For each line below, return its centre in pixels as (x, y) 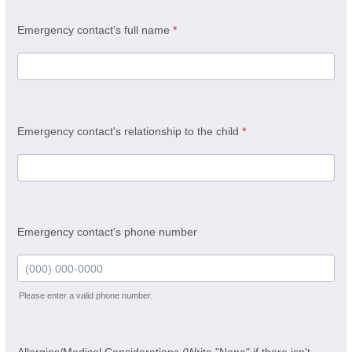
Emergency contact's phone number (107, 232)
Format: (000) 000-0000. (78, 306)
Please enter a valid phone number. (86, 295)
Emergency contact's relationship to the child (128, 131)
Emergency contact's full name (93, 30)
